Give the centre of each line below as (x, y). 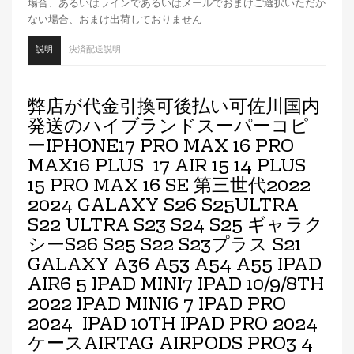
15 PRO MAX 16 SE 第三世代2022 (169, 187)
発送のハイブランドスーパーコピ (168, 128)
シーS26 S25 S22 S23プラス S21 (164, 247)
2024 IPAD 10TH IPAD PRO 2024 (173, 326)
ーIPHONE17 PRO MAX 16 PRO (161, 148)
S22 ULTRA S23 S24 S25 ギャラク (175, 227)
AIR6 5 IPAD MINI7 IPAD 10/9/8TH (176, 286)
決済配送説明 (95, 51)
